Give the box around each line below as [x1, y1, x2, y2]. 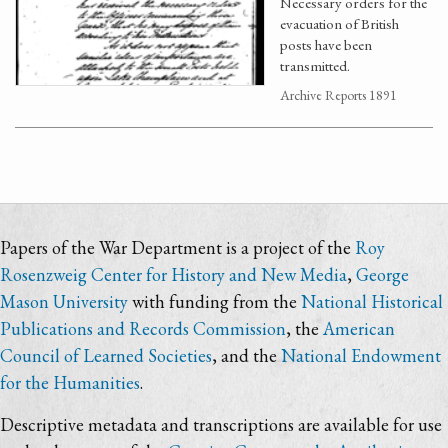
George [356, 263, 409, 286]
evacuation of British [280, 14, 399, 33]
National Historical [301, 290, 443, 313]
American [323, 317, 395, 340]
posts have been [280, 35, 372, 54]
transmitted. [280, 56, 350, 75]
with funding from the [128, 290, 301, 313]
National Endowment [281, 344, 441, 367]
